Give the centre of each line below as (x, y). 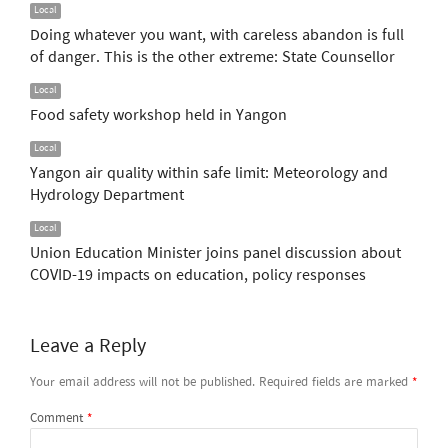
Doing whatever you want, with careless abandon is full (216, 35)
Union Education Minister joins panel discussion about (215, 253)
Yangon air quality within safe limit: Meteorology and (208, 173)
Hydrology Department (106, 195)
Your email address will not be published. (142, 382)
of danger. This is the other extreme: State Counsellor (212, 57)
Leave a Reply (87, 346)
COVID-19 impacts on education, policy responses (197, 275)
